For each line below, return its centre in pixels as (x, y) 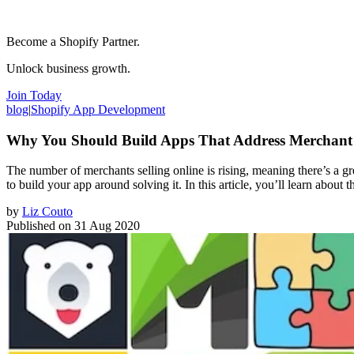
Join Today (34, 95)
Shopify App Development (98, 109)
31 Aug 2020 (107, 226)
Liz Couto (47, 212)
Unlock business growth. (68, 68)
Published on (39, 226)
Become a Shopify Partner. (73, 41)
